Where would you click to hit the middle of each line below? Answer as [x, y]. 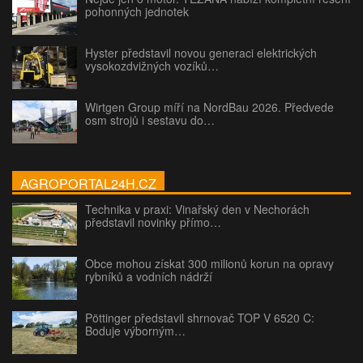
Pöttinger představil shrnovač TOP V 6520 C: [200, 318]
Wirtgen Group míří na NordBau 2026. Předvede [209, 107]
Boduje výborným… [135, 331]
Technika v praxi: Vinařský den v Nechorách [197, 209]
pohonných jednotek [137, 12]
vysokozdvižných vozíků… [152, 66]
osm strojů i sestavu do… [150, 120]
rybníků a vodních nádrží [149, 277]
